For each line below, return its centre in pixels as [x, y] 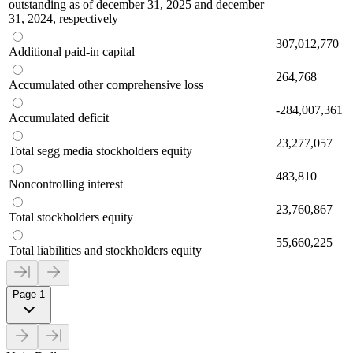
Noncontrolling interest [66, 184]
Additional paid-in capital [72, 52]
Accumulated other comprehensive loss [106, 85]
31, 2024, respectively [63, 19]
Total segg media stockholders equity [100, 151]
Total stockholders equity [71, 217]
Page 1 [29, 295]
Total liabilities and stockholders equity [105, 251]
